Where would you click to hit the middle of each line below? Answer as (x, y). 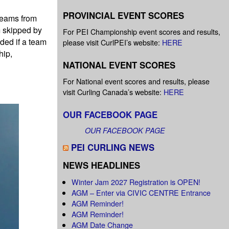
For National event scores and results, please (136, 81)
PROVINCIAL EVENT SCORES (123, 15)
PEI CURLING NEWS (113, 147)
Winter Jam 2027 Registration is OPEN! (136, 181)
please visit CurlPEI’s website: (112, 42)
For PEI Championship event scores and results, (142, 32)
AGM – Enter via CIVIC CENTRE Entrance (141, 192)
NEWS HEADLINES (101, 165)
